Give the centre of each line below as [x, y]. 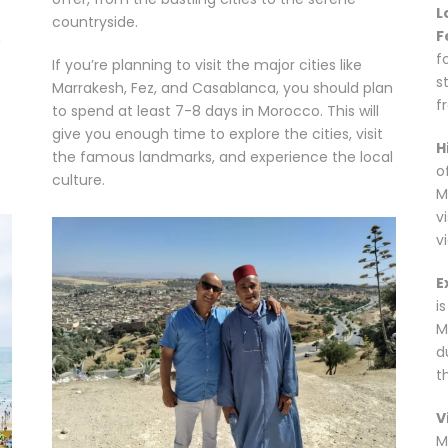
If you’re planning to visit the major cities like [207, 65]
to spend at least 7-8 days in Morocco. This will [216, 111]
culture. [79, 180]
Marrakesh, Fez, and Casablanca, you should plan [223, 88]
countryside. [95, 22]
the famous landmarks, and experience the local [223, 157]
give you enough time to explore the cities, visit [218, 134]
